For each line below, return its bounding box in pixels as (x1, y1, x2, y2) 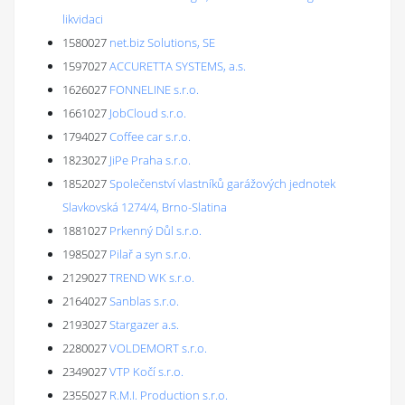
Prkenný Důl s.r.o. (109, 222, 202, 239)
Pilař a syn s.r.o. (109, 246, 191, 262)
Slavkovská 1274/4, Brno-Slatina (62, 199, 227, 215)
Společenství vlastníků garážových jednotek (109, 175, 335, 192)
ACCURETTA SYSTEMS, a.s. (109, 58, 246, 74)
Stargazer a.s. (109, 316, 179, 333)
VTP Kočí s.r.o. (109, 363, 184, 380)
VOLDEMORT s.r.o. (109, 340, 207, 356)
